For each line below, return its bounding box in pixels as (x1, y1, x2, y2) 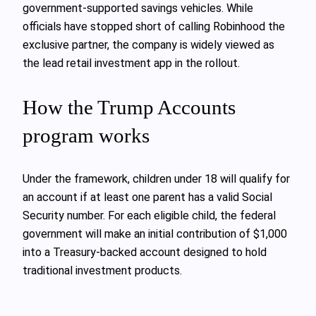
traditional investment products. (23, 264, 182, 278)
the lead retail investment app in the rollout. (23, 56, 240, 70)
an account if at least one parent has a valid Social (23, 190, 272, 205)
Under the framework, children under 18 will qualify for (23, 172, 290, 186)
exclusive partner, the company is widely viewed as (23, 37, 274, 51)
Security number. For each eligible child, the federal (23, 209, 276, 223)
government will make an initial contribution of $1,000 (23, 227, 287, 241)
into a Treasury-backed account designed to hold (23, 245, 267, 260)
